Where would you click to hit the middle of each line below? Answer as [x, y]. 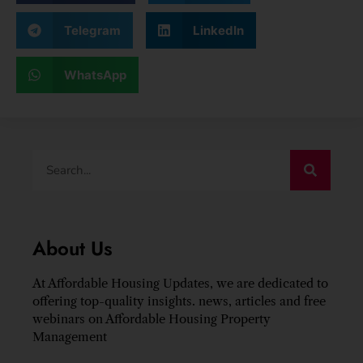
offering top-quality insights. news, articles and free [179, 301]
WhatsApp [95, 75]
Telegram [92, 30]
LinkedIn [218, 30]
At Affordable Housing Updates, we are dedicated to [180, 284]
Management [70, 337]
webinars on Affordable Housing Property [152, 319]
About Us [73, 249]
